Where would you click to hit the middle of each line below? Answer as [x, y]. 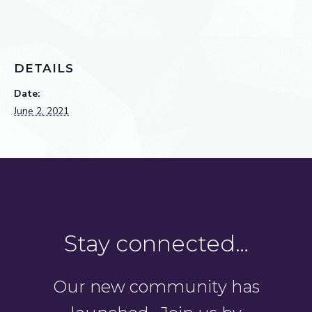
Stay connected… [156, 243]
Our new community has [156, 287]
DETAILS [44, 68]
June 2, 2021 [41, 111]
